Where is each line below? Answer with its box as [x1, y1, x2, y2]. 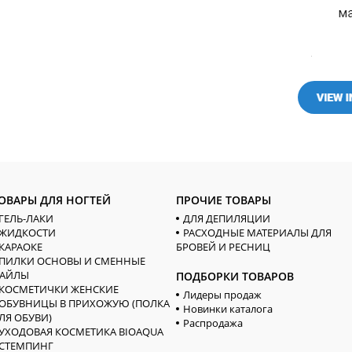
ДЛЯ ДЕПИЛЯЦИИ [182, 211, 270, 225]
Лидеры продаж [182, 287, 262, 302]
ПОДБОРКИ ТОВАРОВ [175, 268, 294, 284]
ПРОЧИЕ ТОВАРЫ [175, 192, 271, 207]
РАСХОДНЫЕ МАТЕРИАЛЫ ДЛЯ [182, 225, 332, 240]
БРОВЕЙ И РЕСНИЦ [175, 239, 270, 254]
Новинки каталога [182, 301, 273, 316]
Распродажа [182, 315, 243, 330]
